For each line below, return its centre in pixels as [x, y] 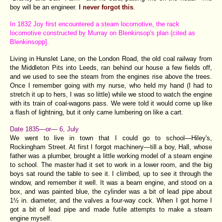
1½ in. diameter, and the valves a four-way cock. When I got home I [111, 200]
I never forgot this [106, 7]
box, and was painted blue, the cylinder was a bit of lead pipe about [111, 191]
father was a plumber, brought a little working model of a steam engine [111, 156]
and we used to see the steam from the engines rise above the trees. [111, 76]
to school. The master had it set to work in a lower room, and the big [111, 165]
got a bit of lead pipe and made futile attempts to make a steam [111, 209]
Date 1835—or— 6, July [44, 129]
